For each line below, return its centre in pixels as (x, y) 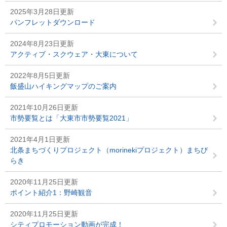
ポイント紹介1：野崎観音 (51, 193)
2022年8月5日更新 (40, 75)
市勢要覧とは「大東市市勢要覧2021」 (71, 118)
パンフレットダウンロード (53, 22)
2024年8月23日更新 (42, 44)
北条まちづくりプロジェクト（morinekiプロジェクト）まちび (109, 150)
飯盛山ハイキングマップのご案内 (63, 86)
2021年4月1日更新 (40, 139)
